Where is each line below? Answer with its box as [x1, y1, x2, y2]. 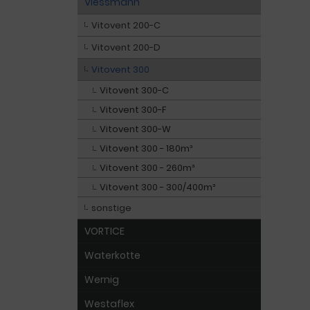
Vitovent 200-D [91, 41, 161, 54]
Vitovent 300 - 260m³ [100, 161, 194, 174]
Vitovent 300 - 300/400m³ [100, 181, 215, 194]
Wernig [84, 273, 119, 286]
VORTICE [84, 224, 125, 238]
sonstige [91, 201, 131, 215]
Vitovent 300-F [100, 103, 166, 116]
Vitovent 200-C [91, 19, 161, 32]
